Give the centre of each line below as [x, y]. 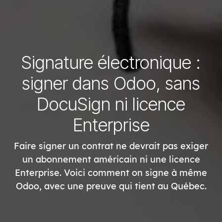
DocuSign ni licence [111, 104]
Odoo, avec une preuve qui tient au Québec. [111, 186]
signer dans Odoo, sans [111, 83]
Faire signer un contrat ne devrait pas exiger [111, 146]
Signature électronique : [111, 62]
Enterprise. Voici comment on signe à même [111, 172]
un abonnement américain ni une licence [111, 159]
